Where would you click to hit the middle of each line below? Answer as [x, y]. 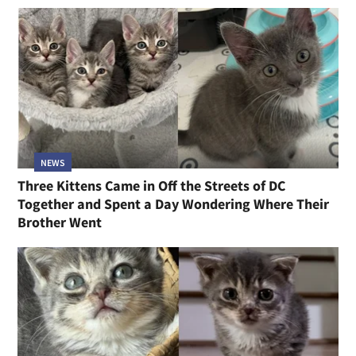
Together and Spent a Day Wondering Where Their [174, 203]
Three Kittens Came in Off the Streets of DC [152, 185]
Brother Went [60, 222]
